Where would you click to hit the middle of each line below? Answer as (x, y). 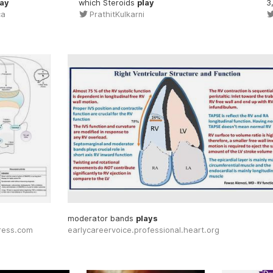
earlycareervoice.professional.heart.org (143, 230)
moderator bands (101, 219)
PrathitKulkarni (117, 14)
